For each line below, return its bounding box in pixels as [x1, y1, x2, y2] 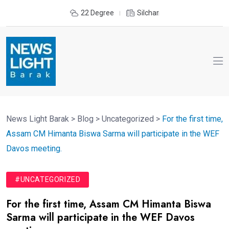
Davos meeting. [6, 144, 62, 153]
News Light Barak [6, 114, 69, 124]
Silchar [137, 9, 159, 17]
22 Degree [81, 9, 114, 17]
